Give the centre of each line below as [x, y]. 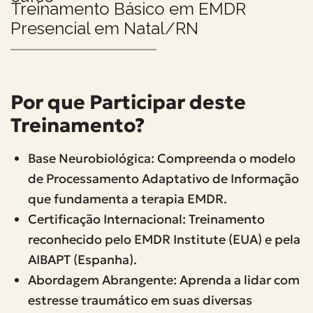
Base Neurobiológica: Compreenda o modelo [162, 158]
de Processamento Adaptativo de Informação [163, 178]
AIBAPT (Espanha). [82, 259]
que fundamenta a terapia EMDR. [128, 198]
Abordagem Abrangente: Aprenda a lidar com [164, 279]
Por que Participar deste [128, 102]
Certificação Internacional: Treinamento [146, 219]
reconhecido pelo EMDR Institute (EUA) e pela [164, 239]
